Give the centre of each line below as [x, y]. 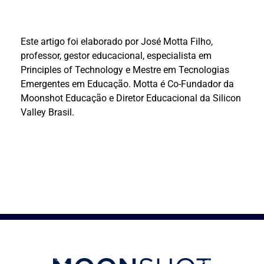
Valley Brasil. [47, 112]
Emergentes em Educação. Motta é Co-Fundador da [127, 84]
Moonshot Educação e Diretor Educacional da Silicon [131, 98]
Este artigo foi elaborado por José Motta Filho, [117, 41]
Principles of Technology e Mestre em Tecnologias [125, 70]
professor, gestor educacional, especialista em [116, 55]
